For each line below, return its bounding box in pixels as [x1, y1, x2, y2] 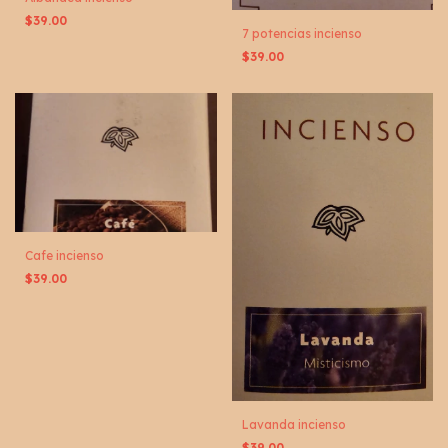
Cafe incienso [25, 248, 104, 264]
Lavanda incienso [241, 416, 346, 432]
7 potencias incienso [241, 25, 362, 41]
